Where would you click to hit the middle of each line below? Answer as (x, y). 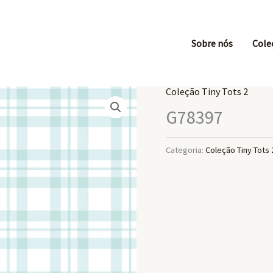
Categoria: (186, 150)
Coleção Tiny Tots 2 (207, 91)
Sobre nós (212, 43)
